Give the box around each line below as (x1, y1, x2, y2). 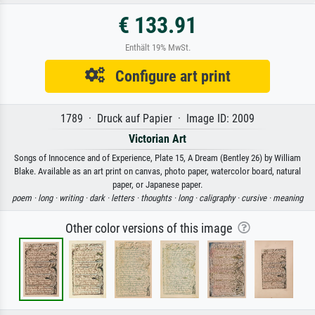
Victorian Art (129, 132, 186, 146)
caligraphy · (199, 193, 241, 203)
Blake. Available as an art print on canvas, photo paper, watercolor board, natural (14, 166, 301, 176)
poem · (12, 193, 38, 203)
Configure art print (104, 67, 231, 85)
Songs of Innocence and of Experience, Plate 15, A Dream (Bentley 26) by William (14, 153, 301, 163)
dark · (89, 193, 111, 203)
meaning (273, 193, 303, 203)
